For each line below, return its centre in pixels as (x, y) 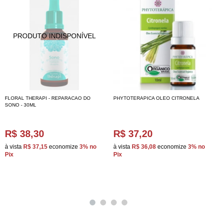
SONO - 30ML (21, 105)
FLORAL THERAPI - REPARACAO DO (48, 98)
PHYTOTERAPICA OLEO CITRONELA (156, 98)
